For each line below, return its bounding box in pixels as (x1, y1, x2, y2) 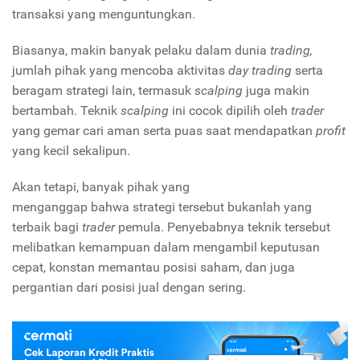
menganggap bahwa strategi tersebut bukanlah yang (12, 198, 312, 215)
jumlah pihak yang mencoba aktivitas (12, 62, 228, 78)
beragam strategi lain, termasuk (12, 82, 194, 98)
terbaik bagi (12, 219, 82, 235)
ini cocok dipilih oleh (172, 102, 291, 118)
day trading (228, 62, 295, 78)
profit (316, 122, 346, 138)
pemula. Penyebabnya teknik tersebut (118, 219, 330, 235)
